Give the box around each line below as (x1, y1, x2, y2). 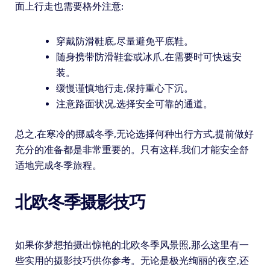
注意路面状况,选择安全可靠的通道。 (55, 98, 213, 110)
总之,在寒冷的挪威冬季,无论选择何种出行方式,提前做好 (14, 128, 254, 140)
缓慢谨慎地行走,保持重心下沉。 (55, 83, 193, 95)
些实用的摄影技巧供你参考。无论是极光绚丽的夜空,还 (14, 255, 249, 267)
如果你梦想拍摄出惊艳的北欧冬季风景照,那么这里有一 (14, 239, 249, 251)
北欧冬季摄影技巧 (14, 192, 145, 213)
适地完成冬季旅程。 (14, 160, 102, 172)
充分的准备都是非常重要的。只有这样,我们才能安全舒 (14, 144, 249, 156)
